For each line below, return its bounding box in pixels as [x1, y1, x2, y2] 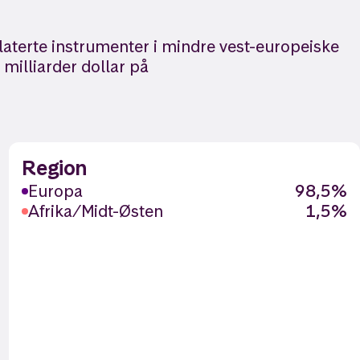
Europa [27, 180, 83, 202]
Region [21, 155, 87, 181]
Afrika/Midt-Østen [27, 200, 163, 222]
